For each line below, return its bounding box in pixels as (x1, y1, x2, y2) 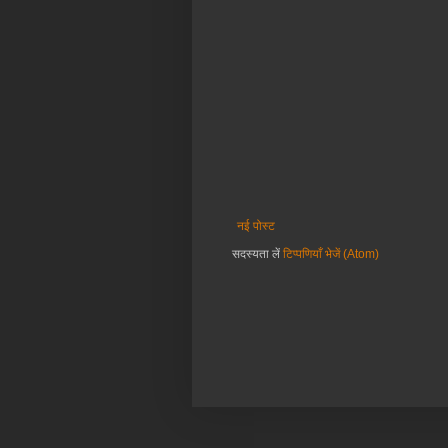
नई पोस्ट (237, 219, 275, 234)
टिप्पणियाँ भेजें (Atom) (283, 247, 379, 262)
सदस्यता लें (232, 247, 283, 262)
